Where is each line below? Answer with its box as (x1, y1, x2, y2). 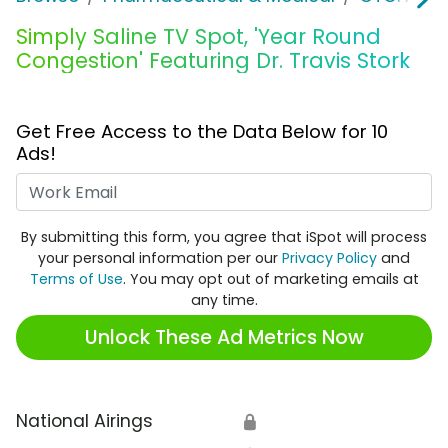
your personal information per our (38, 248, 282, 269)
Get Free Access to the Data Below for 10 (16, 119, 388, 145)
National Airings (16, 409, 153, 434)
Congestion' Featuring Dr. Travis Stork (16, 46, 410, 76)
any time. (190, 290, 258, 311)
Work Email (223, 173, 318, 198)
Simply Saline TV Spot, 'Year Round (16, 22, 381, 52)
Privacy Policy (282, 248, 377, 269)
